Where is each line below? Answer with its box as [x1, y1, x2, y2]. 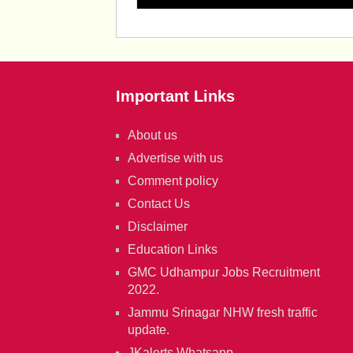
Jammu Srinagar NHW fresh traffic [128, 306, 318, 320]
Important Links [116, 87, 235, 106]
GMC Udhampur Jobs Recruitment [128, 266, 320, 280]
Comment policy [128, 174, 218, 188]
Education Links [128, 243, 217, 257]
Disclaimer [128, 220, 188, 234]
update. [128, 323, 169, 337]
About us [128, 128, 177, 143]
